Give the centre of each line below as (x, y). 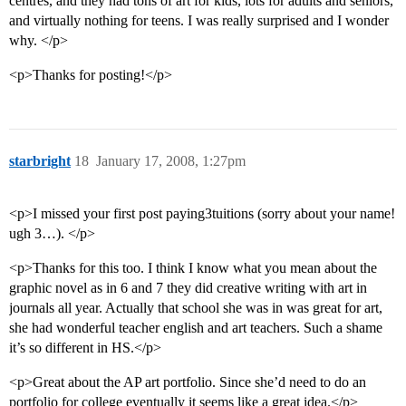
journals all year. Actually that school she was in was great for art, (196, 308)
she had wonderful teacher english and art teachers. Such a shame (196, 328)
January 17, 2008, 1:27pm (171, 161)
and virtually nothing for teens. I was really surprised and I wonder (199, 21)
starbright (40, 161)
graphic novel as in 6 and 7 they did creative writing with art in (188, 288)
